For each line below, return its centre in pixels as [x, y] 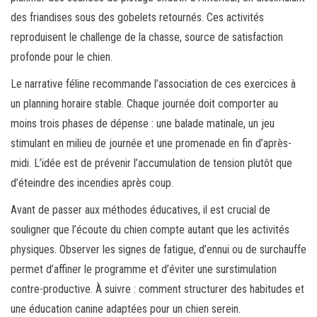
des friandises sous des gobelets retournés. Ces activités [137, 18]
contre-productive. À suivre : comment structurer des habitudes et [157, 289]
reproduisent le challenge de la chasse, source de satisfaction [147, 38]
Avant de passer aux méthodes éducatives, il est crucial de [140, 210]
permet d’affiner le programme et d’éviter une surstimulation [144, 270]
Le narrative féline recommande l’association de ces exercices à [153, 84]
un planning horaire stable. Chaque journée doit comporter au [144, 104]
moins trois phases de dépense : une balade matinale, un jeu [143, 124]
